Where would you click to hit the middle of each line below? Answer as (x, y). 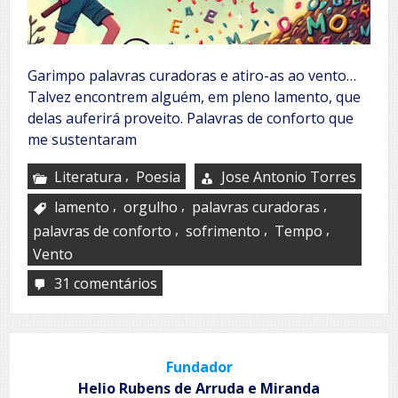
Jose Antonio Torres (289, 176)
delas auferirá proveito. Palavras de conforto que (191, 118)
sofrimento (223, 231)
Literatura (88, 176)
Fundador (199, 366)
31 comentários (106, 283)
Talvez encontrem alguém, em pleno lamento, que (194, 96)
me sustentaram (82, 139)
